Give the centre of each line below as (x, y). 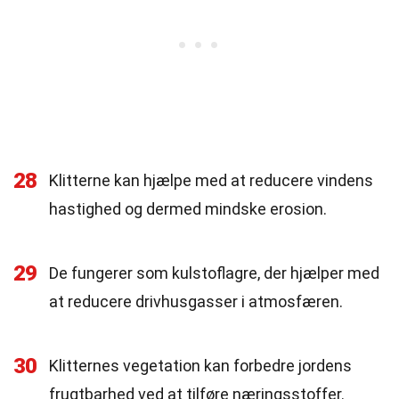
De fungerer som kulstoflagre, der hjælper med (214, 273)
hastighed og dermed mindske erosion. (188, 209)
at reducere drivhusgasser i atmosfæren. (196, 301)
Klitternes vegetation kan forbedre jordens (200, 366)
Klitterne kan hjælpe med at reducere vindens (211, 180)
